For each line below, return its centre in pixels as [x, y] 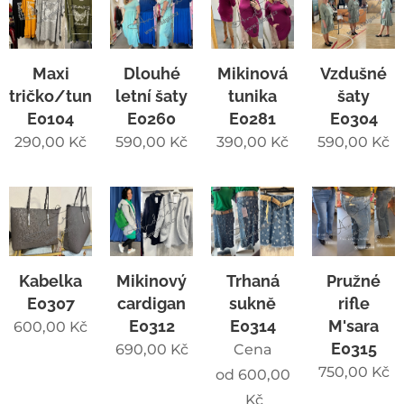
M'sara [353, 326]
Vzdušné [353, 73]
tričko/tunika [62, 96]
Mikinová [252, 73]
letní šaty [151, 96]
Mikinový [151, 280]
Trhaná [252, 280]
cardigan [151, 303]
